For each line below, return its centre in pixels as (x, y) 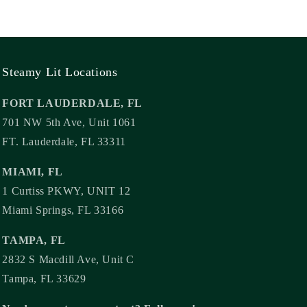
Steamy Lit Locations (60, 72)
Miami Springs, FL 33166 (63, 210)
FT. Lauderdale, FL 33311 (64, 142)
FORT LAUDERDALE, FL (72, 103)
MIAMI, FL (33, 172)
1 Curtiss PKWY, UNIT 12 (66, 191)
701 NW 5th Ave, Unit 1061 (69, 122)
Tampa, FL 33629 (44, 279)
